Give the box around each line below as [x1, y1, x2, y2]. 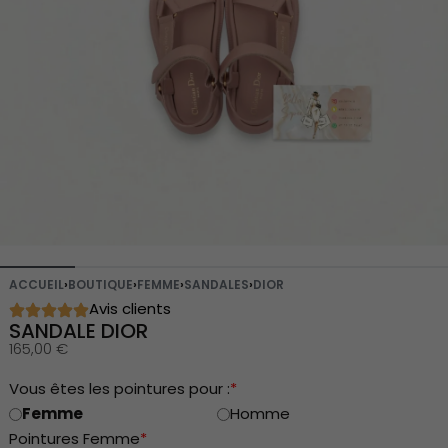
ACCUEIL [8, 275, 64, 293]
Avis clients [88, 297, 171, 319]
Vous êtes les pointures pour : [8, 377, 230, 399]
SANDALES [183, 275, 249, 293]
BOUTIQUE [67, 275, 133, 293]
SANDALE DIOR [8, 316, 148, 345]
